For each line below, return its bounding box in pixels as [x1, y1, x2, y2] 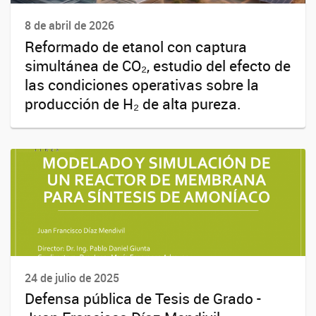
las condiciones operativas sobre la [25, 74, 259, 95]
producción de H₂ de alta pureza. [25, 93, 241, 114]
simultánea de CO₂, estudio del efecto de [25, 55, 291, 75]
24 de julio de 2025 [25, 269, 119, 286]
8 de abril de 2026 [25, 18, 114, 34]
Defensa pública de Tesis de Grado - [25, 288, 261, 308]
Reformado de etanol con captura [25, 36, 247, 56]
